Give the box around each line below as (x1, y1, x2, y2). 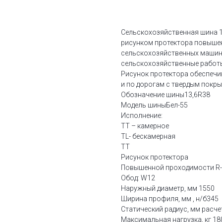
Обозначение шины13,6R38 (121, 91, 210, 99)
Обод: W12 (121, 174, 155, 182)
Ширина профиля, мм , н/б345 (121, 195, 219, 203)
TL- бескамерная (121, 132, 175, 141)
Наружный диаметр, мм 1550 (121, 184, 215, 193)
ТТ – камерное (121, 122, 169, 130)
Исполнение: (121, 111, 163, 120)
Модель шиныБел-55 (121, 101, 188, 110)
